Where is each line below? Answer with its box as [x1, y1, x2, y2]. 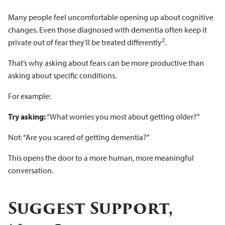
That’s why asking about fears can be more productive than [8, 57, 204, 68]
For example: [8, 90, 51, 101]
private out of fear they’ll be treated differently [8, 37, 162, 47]
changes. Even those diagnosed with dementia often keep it [8, 24, 207, 35]
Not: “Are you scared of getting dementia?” [8, 132, 150, 142]
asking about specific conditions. [8, 70, 117, 80]
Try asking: [8, 111, 46, 122]
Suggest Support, [8, 195, 173, 221]
